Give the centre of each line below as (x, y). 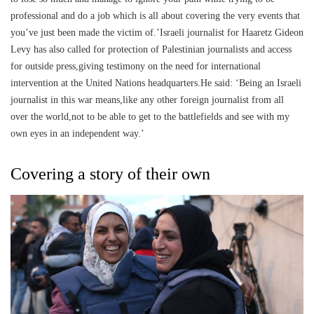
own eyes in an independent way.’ (77, 133)
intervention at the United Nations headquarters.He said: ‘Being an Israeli (156, 83)
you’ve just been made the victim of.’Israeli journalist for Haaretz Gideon (157, 32)
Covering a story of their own (110, 173)
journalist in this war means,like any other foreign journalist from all (147, 100)
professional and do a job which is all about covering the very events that (155, 15)
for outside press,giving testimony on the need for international (136, 66)
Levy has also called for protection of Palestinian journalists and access (151, 49)
